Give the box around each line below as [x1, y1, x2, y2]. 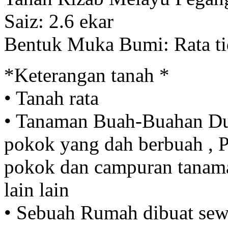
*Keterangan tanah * [4, 64, 169, 87]
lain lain [4, 179, 69, 201]
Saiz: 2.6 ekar [4, 10, 113, 33]
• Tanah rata [4, 87, 99, 109]
